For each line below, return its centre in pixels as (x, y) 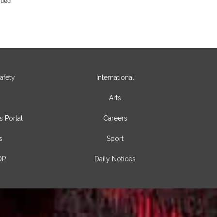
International (115, 78)
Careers (115, 118)
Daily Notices (115, 159)
